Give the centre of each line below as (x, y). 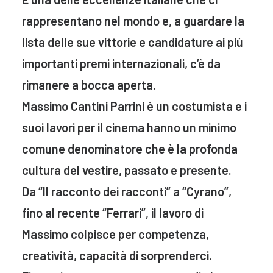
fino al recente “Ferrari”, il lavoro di (113, 213)
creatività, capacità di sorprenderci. (117, 255)
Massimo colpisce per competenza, (115, 234)
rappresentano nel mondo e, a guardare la (133, 21)
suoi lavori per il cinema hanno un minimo (129, 127)
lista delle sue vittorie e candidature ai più (133, 42)
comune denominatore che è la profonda (130, 149)
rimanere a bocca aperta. (89, 85)
